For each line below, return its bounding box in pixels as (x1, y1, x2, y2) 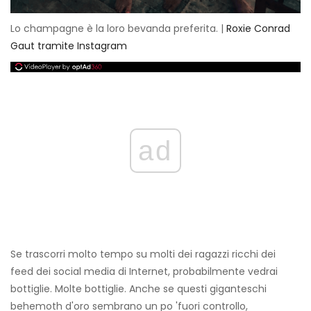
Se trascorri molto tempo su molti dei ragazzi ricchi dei (10, 247, 276, 262)
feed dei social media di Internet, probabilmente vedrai (10, 264, 278, 279)
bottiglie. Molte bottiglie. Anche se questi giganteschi (10, 282, 267, 296)
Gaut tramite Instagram (10, 39, 127, 53)
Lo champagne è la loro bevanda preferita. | (10, 22, 226, 36)
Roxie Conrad (226, 22, 290, 36)
